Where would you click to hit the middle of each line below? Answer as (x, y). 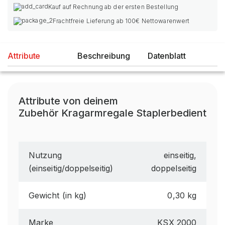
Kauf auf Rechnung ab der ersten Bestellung (113, 7)
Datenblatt (167, 56)
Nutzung (45, 155)
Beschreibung (104, 56)
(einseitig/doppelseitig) (71, 168)
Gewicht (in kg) (58, 195)
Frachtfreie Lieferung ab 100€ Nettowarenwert (121, 21)
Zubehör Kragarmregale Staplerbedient (113, 113)
